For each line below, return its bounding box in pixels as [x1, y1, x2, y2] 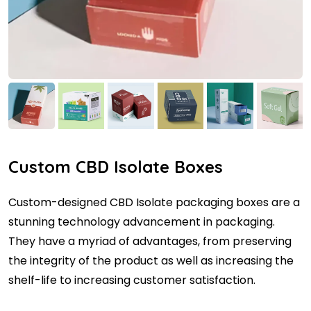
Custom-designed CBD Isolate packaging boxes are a [8, 194, 300, 210]
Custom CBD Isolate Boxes [8, 155, 223, 177]
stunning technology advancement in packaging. [8, 213, 275, 230]
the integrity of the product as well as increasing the [8, 252, 294, 269]
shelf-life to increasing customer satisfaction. [8, 271, 255, 288]
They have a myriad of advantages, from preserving [8, 233, 292, 249]
